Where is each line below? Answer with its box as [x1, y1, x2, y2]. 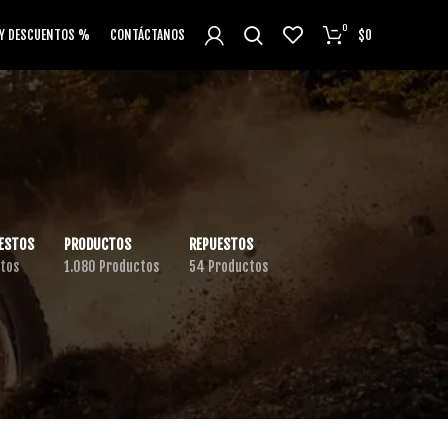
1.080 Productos [63, 258, 159, 275]
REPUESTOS [188, 236, 253, 253]
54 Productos [188, 258, 268, 275]
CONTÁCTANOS [110, 26, 185, 43]
